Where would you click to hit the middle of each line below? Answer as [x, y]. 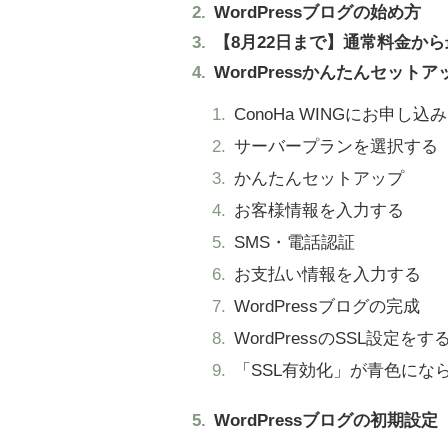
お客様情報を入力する [318, 211]
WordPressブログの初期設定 [325, 421]
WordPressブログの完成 [326, 307]
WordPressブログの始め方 [317, 13]
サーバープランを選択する [335, 147]
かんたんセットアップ [318, 179]
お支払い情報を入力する [327, 275]
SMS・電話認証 [294, 243]
